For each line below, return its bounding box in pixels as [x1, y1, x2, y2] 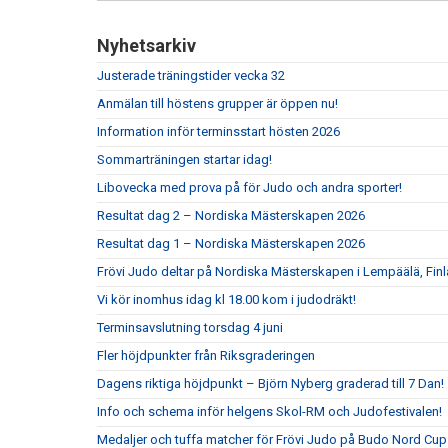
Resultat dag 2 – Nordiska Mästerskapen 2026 [97, 208, 365, 223]
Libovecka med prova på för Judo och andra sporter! [97, 180, 402, 195]
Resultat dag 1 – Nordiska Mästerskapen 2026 [97, 236, 365, 251]
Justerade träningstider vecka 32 [97, 68, 285, 83]
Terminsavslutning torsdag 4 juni [97, 320, 283, 335]
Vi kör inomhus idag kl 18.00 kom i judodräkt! [97, 292, 356, 307]
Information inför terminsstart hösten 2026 [97, 124, 340, 139]
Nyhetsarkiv [97, 35, 196, 56]
